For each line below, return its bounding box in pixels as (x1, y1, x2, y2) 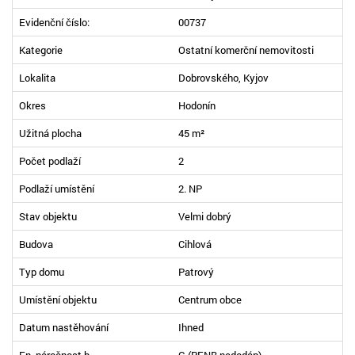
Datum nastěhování (19, 319, 109, 334)
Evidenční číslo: (19, 14, 90, 29)
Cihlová (178, 236, 212, 251)
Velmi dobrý (178, 208, 231, 223)
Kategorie (19, 42, 63, 57)
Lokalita (19, 70, 55, 85)
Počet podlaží (19, 153, 81, 168)
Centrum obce (178, 292, 242, 307)
